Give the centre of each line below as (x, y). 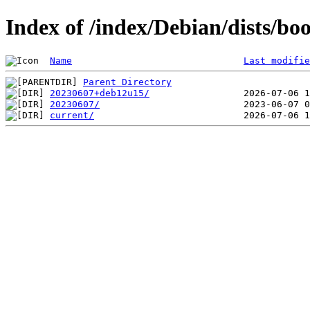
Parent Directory (127, 82)
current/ (72, 115)
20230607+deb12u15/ (100, 93)
